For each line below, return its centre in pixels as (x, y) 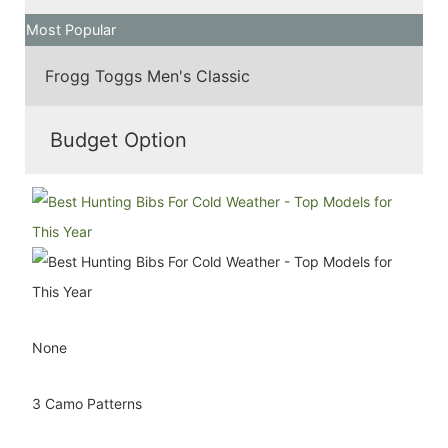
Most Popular (71, 30)
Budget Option (118, 139)
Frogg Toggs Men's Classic (147, 76)
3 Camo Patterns (87, 404)
